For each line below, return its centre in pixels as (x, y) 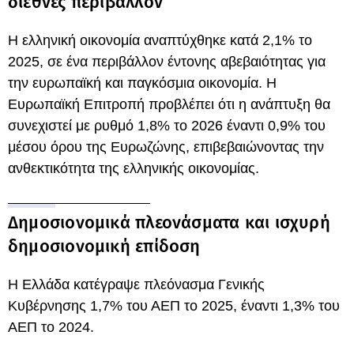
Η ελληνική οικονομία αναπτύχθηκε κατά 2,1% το (160, 40)
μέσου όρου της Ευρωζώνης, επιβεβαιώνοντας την (166, 147)
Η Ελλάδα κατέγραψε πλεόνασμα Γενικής (136, 284)
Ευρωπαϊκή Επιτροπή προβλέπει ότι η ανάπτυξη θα (169, 104)
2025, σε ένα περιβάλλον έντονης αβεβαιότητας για (167, 62)
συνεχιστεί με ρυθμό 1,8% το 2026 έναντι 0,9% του (167, 126)
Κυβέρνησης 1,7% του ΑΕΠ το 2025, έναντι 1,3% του (174, 306)
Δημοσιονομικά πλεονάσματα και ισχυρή (169, 222)
